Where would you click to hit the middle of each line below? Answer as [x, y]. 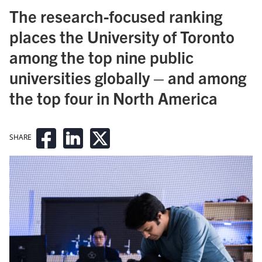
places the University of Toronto [122, 36]
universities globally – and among [128, 77]
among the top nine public [101, 56]
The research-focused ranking [116, 15]
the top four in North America [113, 97]
